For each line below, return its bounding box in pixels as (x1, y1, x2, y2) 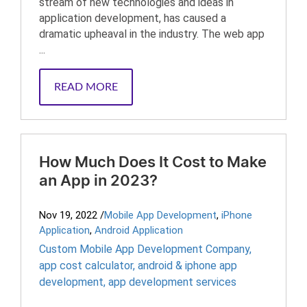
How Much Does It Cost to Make (39, 155, 267, 170)
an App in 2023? (39, 173, 158, 188)
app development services (108, 275, 236, 288)
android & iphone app (138, 259, 237, 272)
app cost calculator (39, 259, 133, 272)
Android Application (95, 224, 183, 236)
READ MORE (54, 82, 118, 93)
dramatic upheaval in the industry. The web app (39, 27, 265, 40)
